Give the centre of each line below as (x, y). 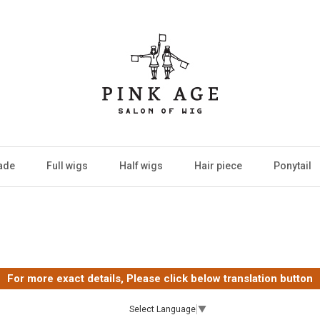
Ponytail (292, 166)
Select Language (162, 310)
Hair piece (218, 166)
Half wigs (141, 166)
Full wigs (67, 166)
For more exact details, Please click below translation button (160, 279)
